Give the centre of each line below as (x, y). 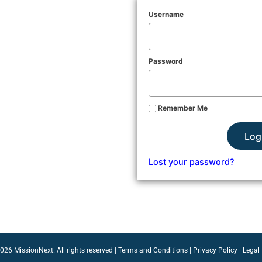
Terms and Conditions (153, 251)
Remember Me (182, 108)
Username (166, 15)
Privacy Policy (215, 251)
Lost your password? (192, 162)
